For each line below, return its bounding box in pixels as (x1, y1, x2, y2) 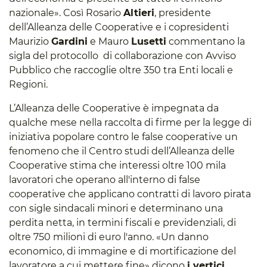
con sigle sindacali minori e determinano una (9, 203, 223, 215)
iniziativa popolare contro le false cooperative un (9, 131, 238, 143)
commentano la (166, 36, 245, 48)
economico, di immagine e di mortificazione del (9, 246, 236, 257)
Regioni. (9, 79, 48, 91)
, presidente (154, 7, 211, 19)
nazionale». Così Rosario (9, 7, 123, 19)
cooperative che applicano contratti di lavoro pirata (9, 188, 251, 200)
